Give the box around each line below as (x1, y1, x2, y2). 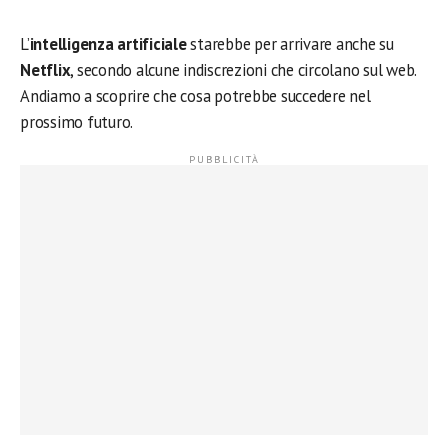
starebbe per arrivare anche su (186, 33, 394, 55)
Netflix (20, 59, 71, 81)
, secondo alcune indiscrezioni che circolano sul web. (70, 59, 417, 81)
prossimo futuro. (20, 111, 134, 133)
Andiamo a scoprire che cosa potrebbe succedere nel (20, 85, 371, 107)
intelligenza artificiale (29, 33, 187, 55)
